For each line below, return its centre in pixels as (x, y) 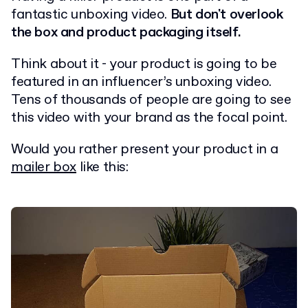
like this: (102, 168)
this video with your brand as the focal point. (149, 118)
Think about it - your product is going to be (144, 65)
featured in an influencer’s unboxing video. (141, 82)
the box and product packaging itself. (126, 33)
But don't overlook (227, 15)
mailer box (44, 168)
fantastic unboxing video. (91, 15)
